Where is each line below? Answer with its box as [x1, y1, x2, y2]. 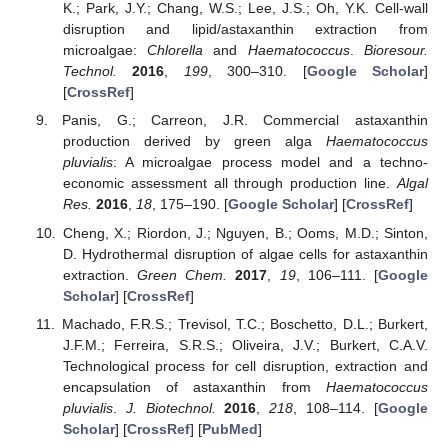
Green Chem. [137, 266, 228, 283]
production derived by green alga [62, 133, 326, 150]
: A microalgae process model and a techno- [112, 154, 428, 171]
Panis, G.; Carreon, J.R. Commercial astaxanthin [62, 112, 428, 129]
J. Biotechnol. [125, 399, 216, 416]
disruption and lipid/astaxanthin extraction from [62, 21, 428, 38]
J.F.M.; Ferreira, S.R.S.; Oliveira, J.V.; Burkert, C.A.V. [62, 336, 428, 353]
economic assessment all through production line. [62, 175, 397, 192]
